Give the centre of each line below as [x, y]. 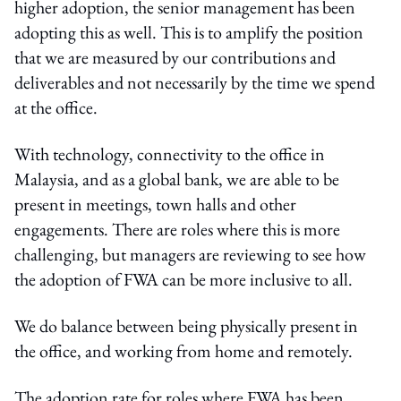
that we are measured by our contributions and [175, 57]
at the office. [56, 107]
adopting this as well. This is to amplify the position [189, 32]
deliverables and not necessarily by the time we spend [195, 82]
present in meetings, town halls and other [155, 204]
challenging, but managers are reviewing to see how [190, 254]
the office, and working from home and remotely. [183, 350]
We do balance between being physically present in [186, 325]
